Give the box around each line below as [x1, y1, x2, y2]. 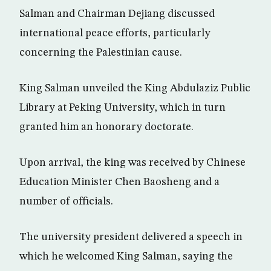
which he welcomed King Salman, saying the [19, 250, 233, 262]
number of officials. [19, 195, 113, 207]
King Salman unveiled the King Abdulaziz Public [19, 82, 250, 94]
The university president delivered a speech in [19, 231, 243, 243]
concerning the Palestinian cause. [19, 47, 182, 58]
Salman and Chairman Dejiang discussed [19, 8, 215, 19]
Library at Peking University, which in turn [19, 102, 226, 113]
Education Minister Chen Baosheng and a [19, 176, 220, 188]
